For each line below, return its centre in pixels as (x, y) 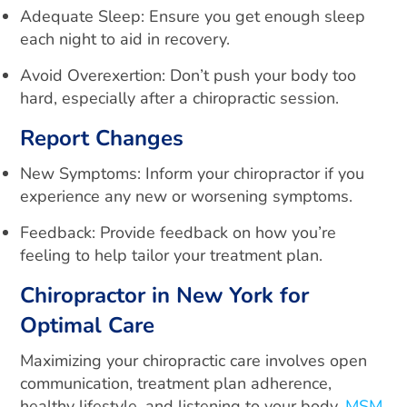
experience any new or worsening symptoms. (187, 196)
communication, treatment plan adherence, (176, 383)
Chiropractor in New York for (165, 295)
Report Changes (102, 138)
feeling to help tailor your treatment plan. (172, 255)
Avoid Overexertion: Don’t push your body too (189, 75)
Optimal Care (88, 325)
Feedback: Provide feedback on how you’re (179, 233)
